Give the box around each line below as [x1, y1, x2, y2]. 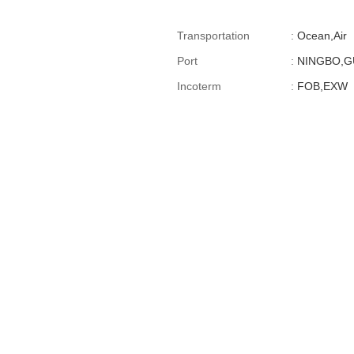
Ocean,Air [297, 29, 348, 42]
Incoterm [177, 80, 221, 92]
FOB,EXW [297, 80, 348, 92]
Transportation [177, 29, 250, 42]
